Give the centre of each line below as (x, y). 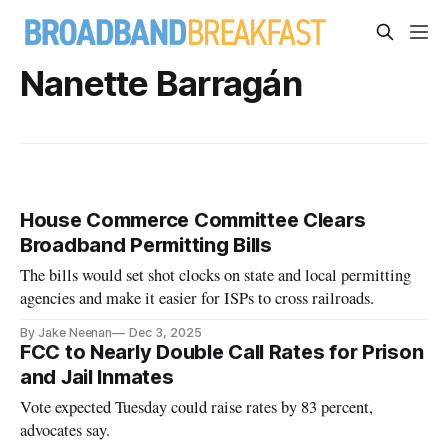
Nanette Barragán (161, 83)
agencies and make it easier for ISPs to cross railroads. (197, 298)
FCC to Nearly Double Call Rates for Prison (222, 352)
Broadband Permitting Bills (146, 245)
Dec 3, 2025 (165, 333)
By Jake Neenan (66, 333)
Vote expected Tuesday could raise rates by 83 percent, (197, 407)
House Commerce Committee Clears (193, 220)
